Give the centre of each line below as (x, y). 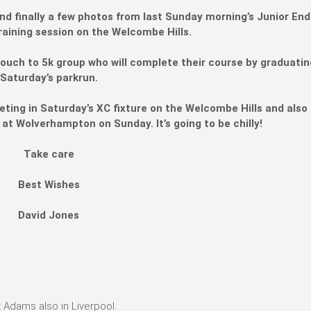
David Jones (49, 215)
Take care (49, 154)
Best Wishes (49, 185)
